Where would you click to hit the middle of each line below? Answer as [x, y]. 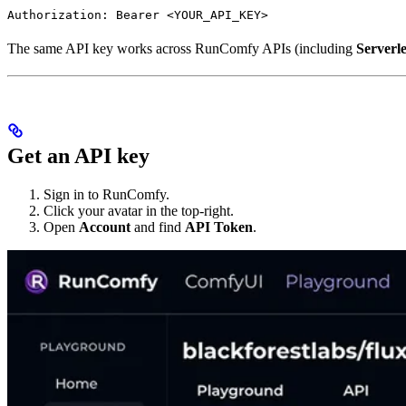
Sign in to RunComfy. [106, 194]
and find [158, 227]
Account [105, 227]
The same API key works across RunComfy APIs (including [182, 48]
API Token [219, 227]
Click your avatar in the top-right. [139, 210]
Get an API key [78, 155]
